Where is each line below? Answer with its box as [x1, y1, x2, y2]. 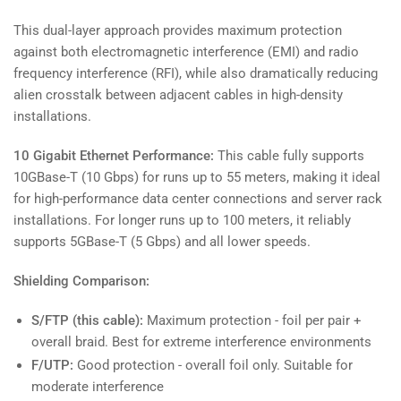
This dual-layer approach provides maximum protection [13, 21, 342, 38]
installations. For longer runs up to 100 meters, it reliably [13, 211, 351, 228]
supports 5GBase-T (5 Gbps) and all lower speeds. [13, 233, 311, 250]
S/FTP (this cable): [31, 311, 143, 328]
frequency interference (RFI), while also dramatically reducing [13, 64, 378, 81]
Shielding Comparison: [13, 272, 149, 289]
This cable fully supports [214, 147, 364, 164]
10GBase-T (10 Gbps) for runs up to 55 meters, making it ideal [13, 168, 380, 185]
